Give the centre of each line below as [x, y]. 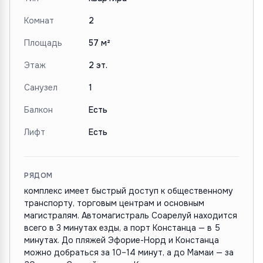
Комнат [39, 21]
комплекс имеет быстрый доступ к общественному [129, 191]
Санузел [41, 87]
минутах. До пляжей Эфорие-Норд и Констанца [122, 240]
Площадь [43, 43]
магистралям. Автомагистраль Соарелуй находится [131, 215]
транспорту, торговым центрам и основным [114, 203]
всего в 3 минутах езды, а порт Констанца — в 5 [122, 228]
